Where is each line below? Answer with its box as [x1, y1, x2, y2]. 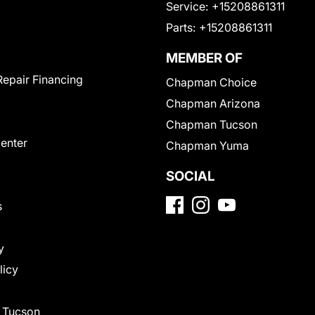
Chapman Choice [166, 75, 257, 89]
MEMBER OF [166, 50, 243, 66]
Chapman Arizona [166, 96, 260, 110]
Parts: [166, 20, 195, 34]
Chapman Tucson [166, 117, 257, 131]
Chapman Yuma [166, 139, 249, 153]
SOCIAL [166, 168, 215, 184]
